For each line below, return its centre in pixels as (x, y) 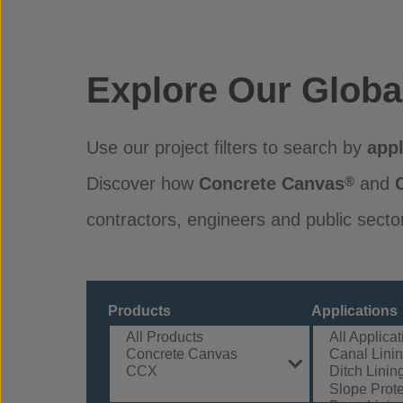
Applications (354, 311)
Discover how (143, 184)
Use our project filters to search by (227, 148)
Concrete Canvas (272, 184)
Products (139, 311)
